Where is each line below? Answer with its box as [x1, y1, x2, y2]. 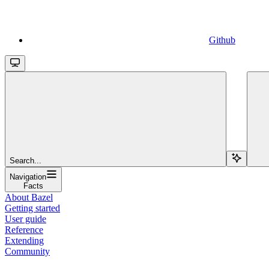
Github [209, 34, 235, 45]
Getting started [5, 202, 60, 213]
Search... [10, 156, 41, 165]
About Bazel [5, 192, 53, 202]
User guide [5, 213, 46, 224]
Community [5, 246, 50, 256]
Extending [5, 235, 44, 246]
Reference [5, 224, 43, 235]
